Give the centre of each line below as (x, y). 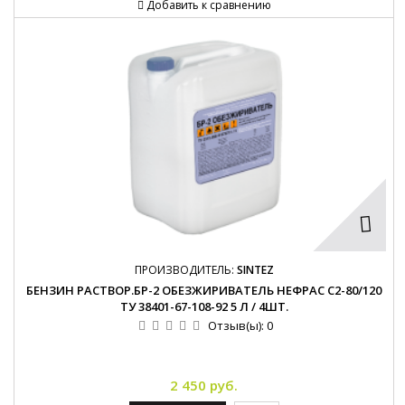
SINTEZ (255, 270)
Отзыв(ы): (237, 326)
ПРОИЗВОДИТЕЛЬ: (185, 270)
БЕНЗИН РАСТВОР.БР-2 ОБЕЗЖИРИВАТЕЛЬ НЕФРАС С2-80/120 (204, 291)
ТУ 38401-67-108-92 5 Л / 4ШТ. (204, 307)
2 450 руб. (204, 386)
